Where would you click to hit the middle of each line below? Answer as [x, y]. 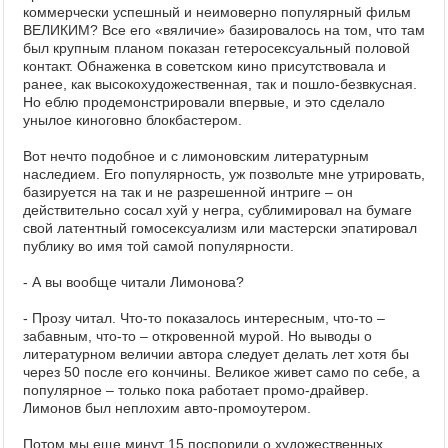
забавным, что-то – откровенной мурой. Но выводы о [197, 336]
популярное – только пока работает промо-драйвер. [196, 390]
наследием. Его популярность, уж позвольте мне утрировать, [224, 174]
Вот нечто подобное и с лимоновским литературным [196, 156]
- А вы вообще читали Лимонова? [133, 282]
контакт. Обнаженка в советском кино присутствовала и [204, 66]
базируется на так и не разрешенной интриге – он [188, 192]
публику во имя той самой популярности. [158, 246]
